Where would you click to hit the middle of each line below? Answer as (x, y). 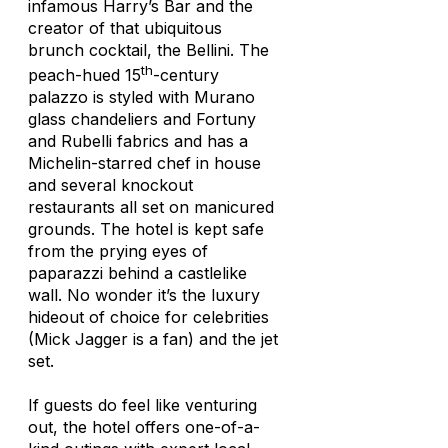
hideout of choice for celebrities (148, 316)
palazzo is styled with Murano (141, 96)
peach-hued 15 (84, 74)
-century (186, 74)
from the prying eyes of (118, 250)
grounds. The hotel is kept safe (146, 228)
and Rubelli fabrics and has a (138, 140)
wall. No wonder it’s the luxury (144, 294)
